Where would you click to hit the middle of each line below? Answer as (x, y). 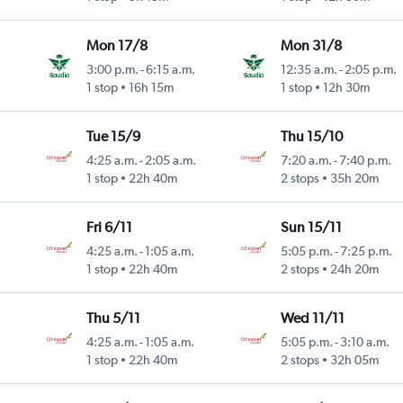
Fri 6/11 (110, 228)
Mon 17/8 (117, 46)
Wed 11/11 (312, 318)
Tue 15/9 (114, 137)
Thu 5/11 (114, 318)
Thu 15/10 (311, 137)
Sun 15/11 (311, 228)
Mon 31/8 (311, 46)
